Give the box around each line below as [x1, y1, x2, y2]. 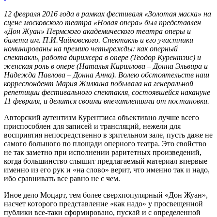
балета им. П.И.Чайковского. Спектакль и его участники [4, 35, 193, 44]
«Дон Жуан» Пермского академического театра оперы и [4, 27, 191, 35]
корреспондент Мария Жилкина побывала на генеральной [4, 79, 193, 88]
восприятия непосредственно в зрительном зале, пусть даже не [4, 130, 213, 139]
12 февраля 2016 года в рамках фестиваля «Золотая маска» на [4, 9, 211, 18]
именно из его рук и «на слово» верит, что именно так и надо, [4, 165, 210, 174]
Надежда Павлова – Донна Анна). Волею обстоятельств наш [4, 70, 209, 79]
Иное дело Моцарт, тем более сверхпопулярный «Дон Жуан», [4, 190, 208, 199]
